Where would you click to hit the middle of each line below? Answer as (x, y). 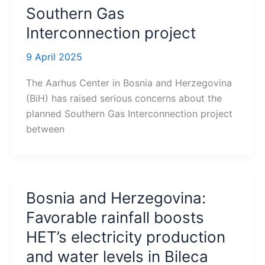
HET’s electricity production (125, 237)
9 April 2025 (54, 57)
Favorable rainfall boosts (115, 218)
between (45, 129)
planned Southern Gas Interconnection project (129, 114)
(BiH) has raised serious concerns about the (124, 98)
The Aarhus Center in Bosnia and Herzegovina (129, 83)
